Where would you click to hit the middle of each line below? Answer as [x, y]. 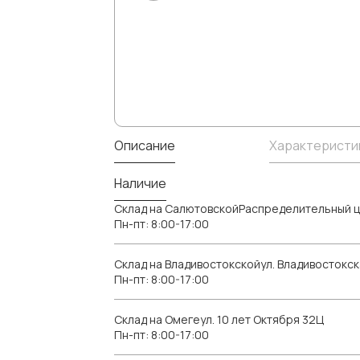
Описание [145, 146]
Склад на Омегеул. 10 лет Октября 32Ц [219, 320]
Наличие [140, 184]
